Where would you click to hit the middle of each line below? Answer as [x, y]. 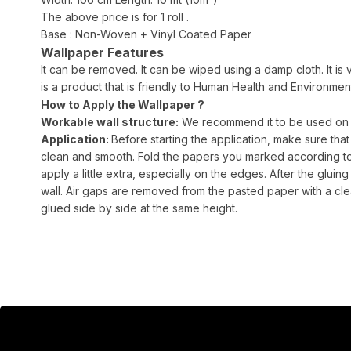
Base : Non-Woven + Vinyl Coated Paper [146, 34]
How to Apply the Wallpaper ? [123, 105]
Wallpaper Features [105, 52]
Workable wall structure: [110, 122]
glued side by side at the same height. [139, 208]
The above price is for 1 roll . [115, 17]
